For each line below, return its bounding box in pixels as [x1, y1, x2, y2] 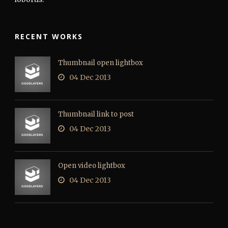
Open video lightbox [58, 161, 125, 170]
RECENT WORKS [15, 31, 83, 41]
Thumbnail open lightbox [58, 58, 143, 67]
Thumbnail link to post [58, 109, 134, 119]
